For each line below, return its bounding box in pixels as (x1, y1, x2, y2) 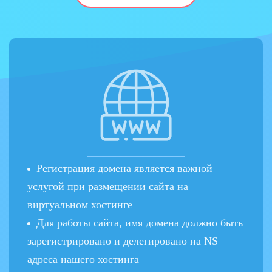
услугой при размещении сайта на (27, 180, 188, 192)
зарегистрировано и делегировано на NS (27, 235, 218, 247)
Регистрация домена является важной (36, 162, 212, 174)
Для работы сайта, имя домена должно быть (36, 217, 243, 229)
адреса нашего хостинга (27, 253, 139, 265)
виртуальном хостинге (27, 199, 132, 211)
